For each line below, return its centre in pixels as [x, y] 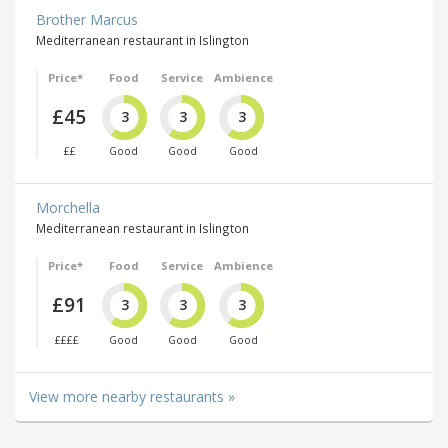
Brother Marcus [87, 19]
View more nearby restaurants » [132, 396]
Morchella [68, 208]
